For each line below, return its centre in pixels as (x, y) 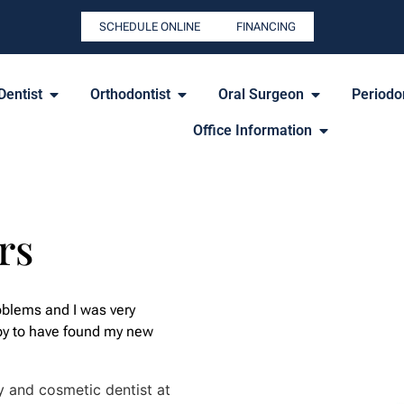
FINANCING (266, 27)
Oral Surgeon (261, 95)
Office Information (252, 131)
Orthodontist (130, 95)
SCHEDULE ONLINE (149, 27)
